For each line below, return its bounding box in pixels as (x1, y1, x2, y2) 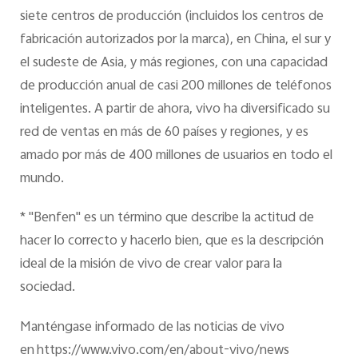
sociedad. (19, 276, 83, 300)
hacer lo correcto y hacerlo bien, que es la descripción (19, 230, 324, 253)
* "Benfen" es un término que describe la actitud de (19, 207, 314, 230)
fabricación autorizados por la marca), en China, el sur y (19, 28, 331, 51)
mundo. (19, 167, 72, 190)
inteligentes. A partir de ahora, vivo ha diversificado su (19, 97, 330, 121)
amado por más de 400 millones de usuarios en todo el (19, 144, 332, 167)
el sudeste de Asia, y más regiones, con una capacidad (19, 51, 328, 74)
